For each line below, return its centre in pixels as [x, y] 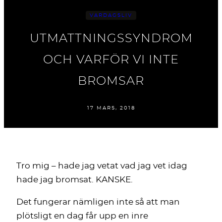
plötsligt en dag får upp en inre [82, 216]
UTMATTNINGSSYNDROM [111, 39]
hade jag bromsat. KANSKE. [75, 180]
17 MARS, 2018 [111, 108]
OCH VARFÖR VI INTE [111, 60]
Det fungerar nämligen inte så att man [98, 202]
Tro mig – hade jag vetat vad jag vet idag [102, 166]
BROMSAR [111, 81]
